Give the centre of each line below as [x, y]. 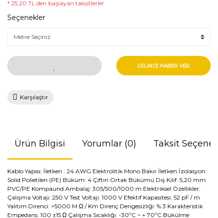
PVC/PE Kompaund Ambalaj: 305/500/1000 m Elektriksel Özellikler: [104, 189]
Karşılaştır [34, 97]
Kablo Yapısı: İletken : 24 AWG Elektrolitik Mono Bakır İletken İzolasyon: [107, 171]
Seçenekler [26, 18]
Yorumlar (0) [109, 144]
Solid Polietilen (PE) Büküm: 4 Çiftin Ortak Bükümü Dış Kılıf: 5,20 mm [107, 180]
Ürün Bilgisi [40, 144]
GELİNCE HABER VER [163, 66]
